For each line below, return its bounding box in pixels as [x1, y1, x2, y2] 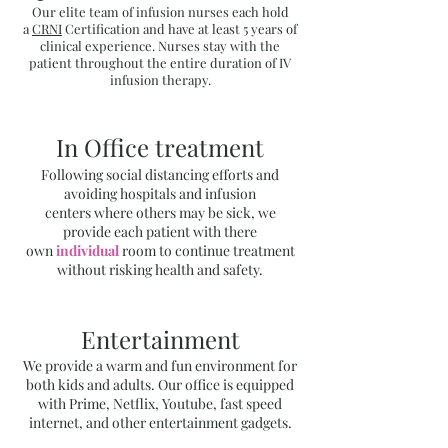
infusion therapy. [109, 71, 211, 88]
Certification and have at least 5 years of [62, 20, 297, 37]
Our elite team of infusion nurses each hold [31, 3, 289, 20]
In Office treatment [56, 131, 264, 163]
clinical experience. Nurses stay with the [40, 37, 280, 54]
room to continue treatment [121, 241, 295, 260]
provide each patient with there [63, 222, 257, 241]
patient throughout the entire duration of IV [29, 54, 291, 71]
